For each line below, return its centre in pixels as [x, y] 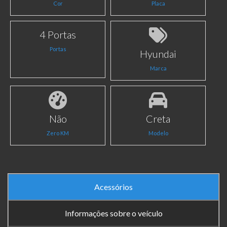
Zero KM [58, 133]
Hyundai [158, 54]
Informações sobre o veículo [113, 213]
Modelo [158, 133]
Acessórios [113, 187]
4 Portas [58, 35]
